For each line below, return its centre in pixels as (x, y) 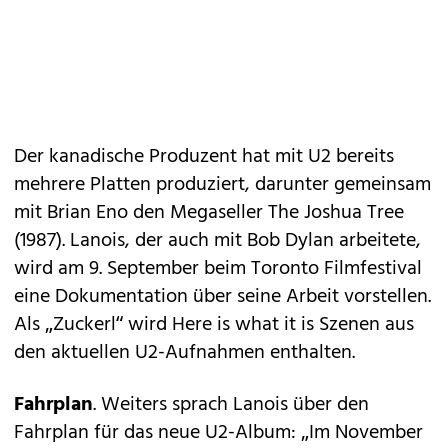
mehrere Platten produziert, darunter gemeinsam (222, 185)
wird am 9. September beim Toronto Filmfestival (218, 269)
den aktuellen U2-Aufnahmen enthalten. (184, 353)
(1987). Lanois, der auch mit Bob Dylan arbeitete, (217, 241)
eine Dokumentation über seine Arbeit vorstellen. (222, 297)
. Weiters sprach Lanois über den (231, 405)
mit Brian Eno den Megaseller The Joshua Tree (209, 213)
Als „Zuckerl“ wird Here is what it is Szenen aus (214, 325)
